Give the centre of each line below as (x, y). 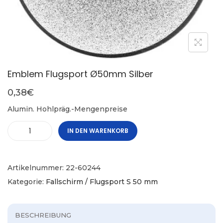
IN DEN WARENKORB (98, 131)
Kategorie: (27, 182)
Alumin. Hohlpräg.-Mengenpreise (67, 109)
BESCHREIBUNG (43, 215)
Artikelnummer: (37, 168)
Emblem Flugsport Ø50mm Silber (80, 74)
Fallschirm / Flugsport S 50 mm (102, 182)
